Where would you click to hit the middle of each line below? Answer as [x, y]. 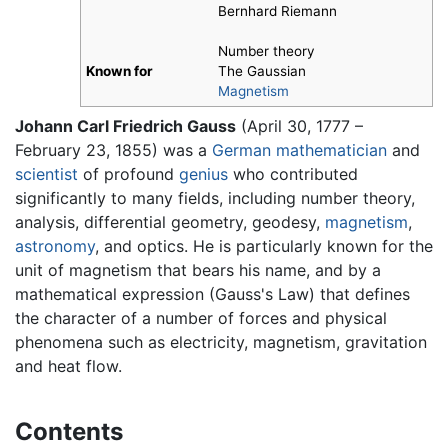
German [241, 149]
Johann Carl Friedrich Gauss [125, 125]
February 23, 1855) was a [113, 149]
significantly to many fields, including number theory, [215, 197]
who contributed [293, 173]
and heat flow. [68, 365]
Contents [69, 431]
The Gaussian [262, 71]
